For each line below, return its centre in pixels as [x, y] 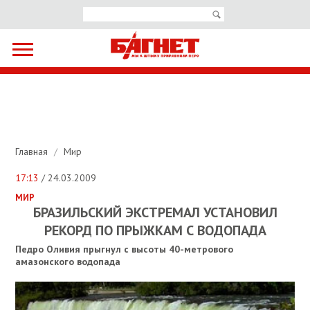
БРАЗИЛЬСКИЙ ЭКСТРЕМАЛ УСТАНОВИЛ [155, 213]
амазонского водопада [68, 262]
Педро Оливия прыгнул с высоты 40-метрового [125, 249]
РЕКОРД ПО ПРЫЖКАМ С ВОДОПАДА [155, 231]
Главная [33, 152]
